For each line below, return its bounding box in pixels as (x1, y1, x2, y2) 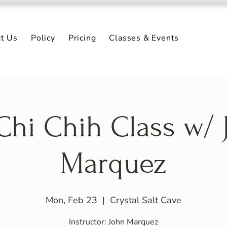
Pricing (68, 32, 96, 44)
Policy (30, 32, 55, 44)
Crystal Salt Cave (110, 194, 181, 206)
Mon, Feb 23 (46, 194, 97, 206)
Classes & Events (109, 32, 179, 44)
